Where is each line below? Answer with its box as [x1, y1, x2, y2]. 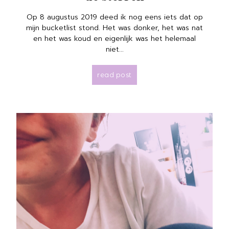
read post [97, 70, 132, 79]
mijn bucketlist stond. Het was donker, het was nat [26, 22, 203, 33]
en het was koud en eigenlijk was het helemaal [33, 33, 196, 44]
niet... [105, 43, 124, 55]
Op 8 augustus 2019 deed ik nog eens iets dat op [26, 11, 203, 22]
